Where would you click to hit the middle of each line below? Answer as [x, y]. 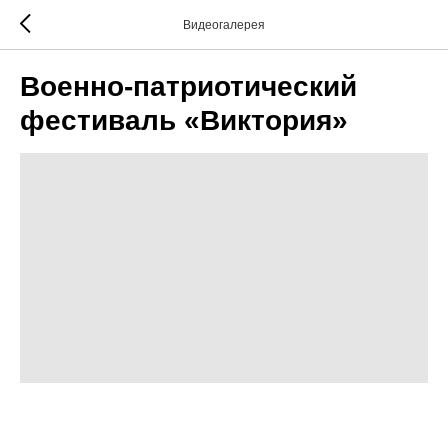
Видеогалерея [224, 25]
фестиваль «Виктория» [184, 120]
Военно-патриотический [188, 86]
